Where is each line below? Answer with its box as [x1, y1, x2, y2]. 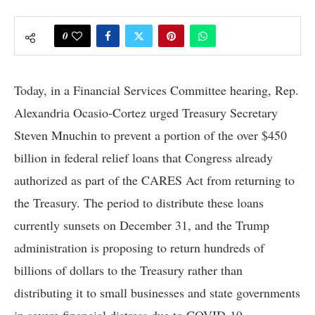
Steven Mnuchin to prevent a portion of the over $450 [14, 126, 287, 143]
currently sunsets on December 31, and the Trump [14, 216, 269, 233]
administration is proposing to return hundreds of [14, 238, 264, 256]
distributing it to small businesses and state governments [14, 283, 300, 301]
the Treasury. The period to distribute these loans [14, 193, 264, 211]
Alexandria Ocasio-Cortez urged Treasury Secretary [14, 103, 278, 121]
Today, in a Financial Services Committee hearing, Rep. [14, 81, 299, 98]
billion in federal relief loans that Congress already [14, 148, 273, 166]
